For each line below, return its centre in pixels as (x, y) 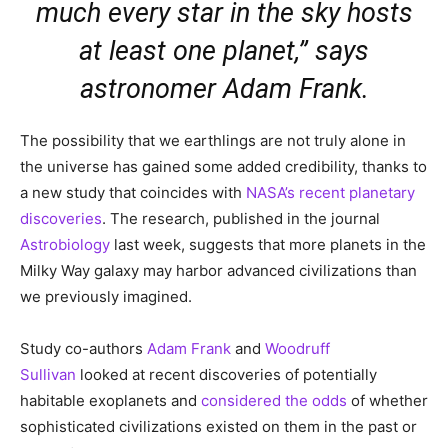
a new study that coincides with (133, 193)
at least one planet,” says (224, 51)
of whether (387, 401)
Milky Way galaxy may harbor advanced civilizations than (218, 271)
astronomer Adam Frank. (224, 89)
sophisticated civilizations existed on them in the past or (218, 427)
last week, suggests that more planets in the (268, 245)
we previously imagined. (106, 297)
